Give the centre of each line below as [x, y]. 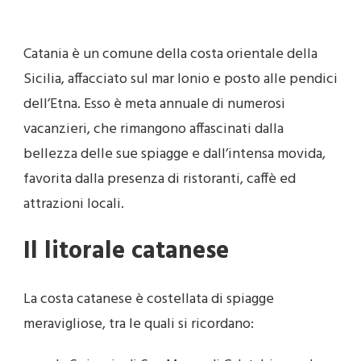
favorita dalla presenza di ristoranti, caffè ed [160, 179]
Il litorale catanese [126, 251]
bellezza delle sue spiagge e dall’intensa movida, [174, 154]
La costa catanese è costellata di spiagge [149, 299]
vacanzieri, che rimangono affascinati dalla [154, 129]
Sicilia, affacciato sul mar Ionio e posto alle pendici [180, 79]
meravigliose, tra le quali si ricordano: [139, 324]
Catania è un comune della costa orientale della [170, 54]
